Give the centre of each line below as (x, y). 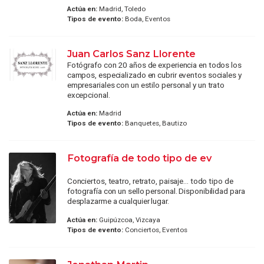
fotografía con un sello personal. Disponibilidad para (156, 191)
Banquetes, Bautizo (155, 123)
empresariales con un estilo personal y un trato (146, 85)
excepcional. (88, 95)
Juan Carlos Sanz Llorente (131, 53)
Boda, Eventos (146, 19)
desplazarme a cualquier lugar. (118, 201)
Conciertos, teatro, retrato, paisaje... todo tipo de (150, 181)
